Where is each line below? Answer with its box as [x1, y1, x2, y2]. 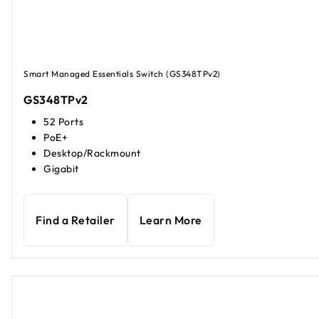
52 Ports [43, 115, 83, 128]
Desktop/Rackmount [43, 146, 141, 159]
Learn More [139, 212, 202, 227]
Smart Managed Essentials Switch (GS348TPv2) [23, 68, 221, 80]
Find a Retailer [36, 212, 115, 227]
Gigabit [43, 162, 79, 175]
